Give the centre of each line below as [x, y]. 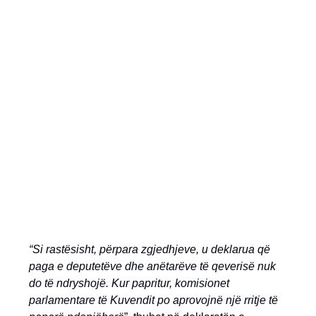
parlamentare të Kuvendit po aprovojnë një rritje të [153, 300]
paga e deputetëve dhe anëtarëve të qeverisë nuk [152, 266]
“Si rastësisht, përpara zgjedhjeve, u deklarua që [150, 249]
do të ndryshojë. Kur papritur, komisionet [129, 283]
